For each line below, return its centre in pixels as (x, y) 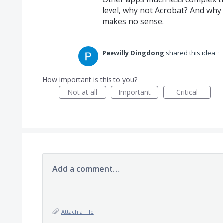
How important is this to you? (90, 79)
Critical (187, 92)
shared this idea (191, 53)
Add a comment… (86, 169)
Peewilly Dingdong (133, 53)
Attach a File (77, 211)
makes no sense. (133, 21)
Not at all (82, 92)
